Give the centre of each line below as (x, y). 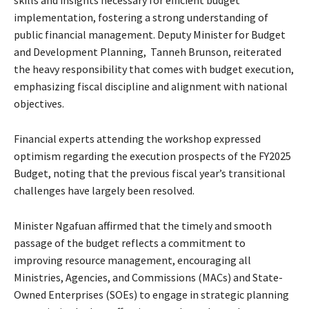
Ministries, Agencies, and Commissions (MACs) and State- (148, 277)
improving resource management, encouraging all (132, 260)
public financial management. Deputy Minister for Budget (150, 34)
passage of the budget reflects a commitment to (130, 243)
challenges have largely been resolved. (104, 190)
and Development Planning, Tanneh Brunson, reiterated (148, 52)
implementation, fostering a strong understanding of (141, 17)
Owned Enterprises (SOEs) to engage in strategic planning (151, 295)
